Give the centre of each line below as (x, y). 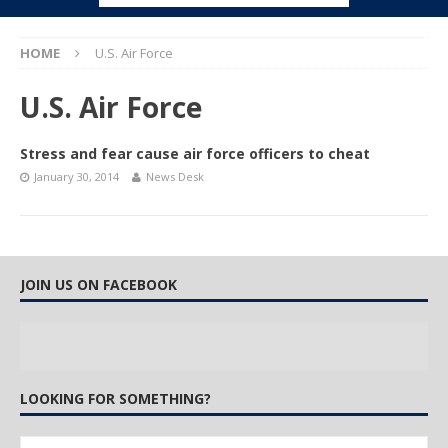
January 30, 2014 (76, 176)
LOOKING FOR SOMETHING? (115, 398)
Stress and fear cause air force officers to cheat (195, 153)
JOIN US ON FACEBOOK (98, 284)
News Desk (175, 176)
